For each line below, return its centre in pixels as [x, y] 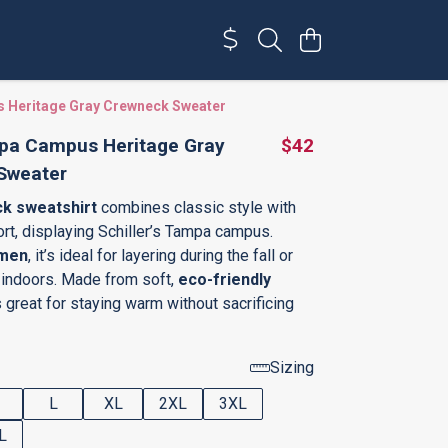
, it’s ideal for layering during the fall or [160, 255]
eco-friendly [222, 279]
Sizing [292, 367]
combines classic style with [196, 207]
